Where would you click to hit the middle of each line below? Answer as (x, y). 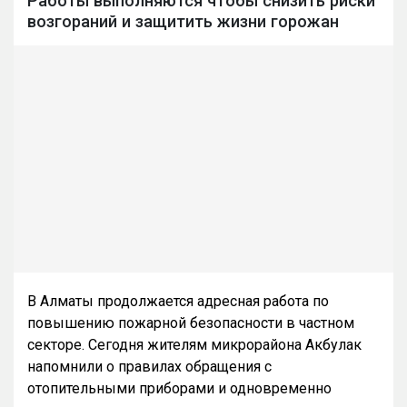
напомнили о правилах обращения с (149, 367)
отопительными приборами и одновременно (179, 389)
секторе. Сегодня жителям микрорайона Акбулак (194, 345)
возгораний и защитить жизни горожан (183, 22)
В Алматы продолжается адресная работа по (178, 302)
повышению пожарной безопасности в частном (191, 323)
